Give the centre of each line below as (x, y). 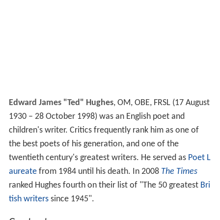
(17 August (190, 103)
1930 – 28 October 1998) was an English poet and (96, 117)
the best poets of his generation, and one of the (94, 144)
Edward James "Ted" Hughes (61, 103)
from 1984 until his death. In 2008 (99, 172)
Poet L (199, 158)
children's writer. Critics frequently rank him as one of (104, 131)
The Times (179, 172)
